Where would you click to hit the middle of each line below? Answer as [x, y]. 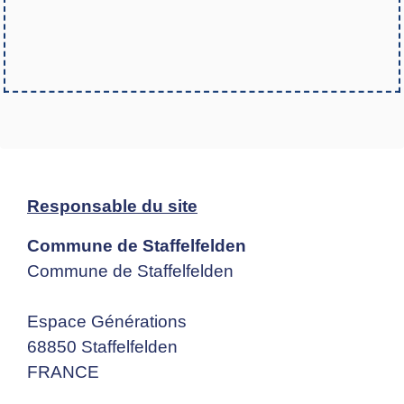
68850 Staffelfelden [102, 347]
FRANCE [63, 372]
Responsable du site [112, 207]
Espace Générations [107, 322]
